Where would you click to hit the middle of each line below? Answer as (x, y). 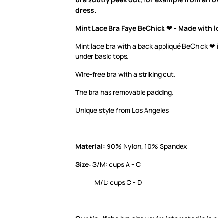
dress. (86, 10)
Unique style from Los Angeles (122, 110)
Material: (90, 146)
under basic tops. (102, 56)
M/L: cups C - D (109, 182)
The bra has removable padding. (125, 92)
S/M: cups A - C (116, 164)
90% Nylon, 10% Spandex (146, 146)
